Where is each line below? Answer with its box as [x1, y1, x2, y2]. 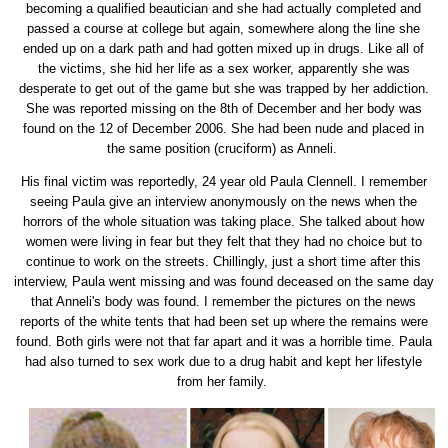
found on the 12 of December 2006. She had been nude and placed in [23, 121, 425, 137]
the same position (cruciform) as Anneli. [106, 141, 341, 157]
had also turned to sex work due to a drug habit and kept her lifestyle [25, 354, 423, 370]
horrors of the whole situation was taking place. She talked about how [23, 214, 425, 230]
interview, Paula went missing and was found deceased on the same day [13, 274, 434, 290]
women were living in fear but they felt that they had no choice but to [25, 234, 422, 250]
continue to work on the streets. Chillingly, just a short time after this [26, 254, 422, 270]
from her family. [176, 374, 271, 390]
